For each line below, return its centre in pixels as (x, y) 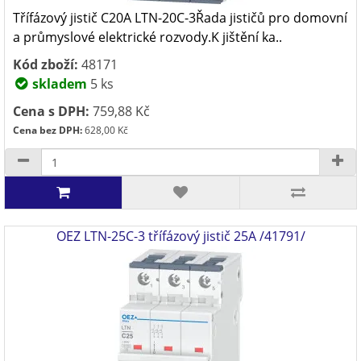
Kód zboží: (46, 64)
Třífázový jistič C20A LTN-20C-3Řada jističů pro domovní (180, 18)
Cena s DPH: (51, 111)
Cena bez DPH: (48, 130)
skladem (58, 84)
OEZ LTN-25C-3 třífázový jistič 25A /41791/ (180, 236)
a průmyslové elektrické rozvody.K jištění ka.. (147, 37)
